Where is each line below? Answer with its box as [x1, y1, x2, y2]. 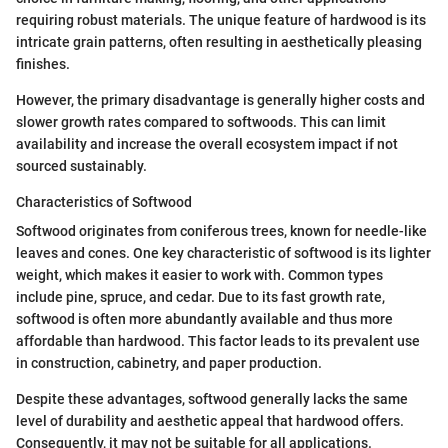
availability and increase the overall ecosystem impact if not [16, 135, 398, 152]
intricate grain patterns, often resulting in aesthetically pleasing [16, 33, 422, 50]
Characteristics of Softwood [16, 193, 192, 210]
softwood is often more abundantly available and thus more [16, 310, 393, 327]
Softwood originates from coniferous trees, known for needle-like [16, 222, 427, 239]
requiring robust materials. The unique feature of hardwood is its [16, 11, 426, 28]
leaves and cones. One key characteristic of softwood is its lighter [16, 244, 431, 261]
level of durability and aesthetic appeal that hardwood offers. [16, 412, 404, 429]
